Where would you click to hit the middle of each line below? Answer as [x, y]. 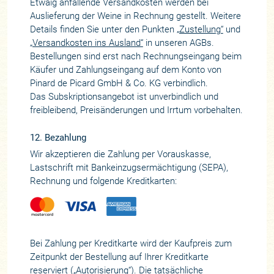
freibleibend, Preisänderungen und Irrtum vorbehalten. [136, 110]
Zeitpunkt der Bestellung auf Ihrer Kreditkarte [119, 257]
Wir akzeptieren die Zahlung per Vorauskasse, [120, 154]
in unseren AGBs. [178, 43]
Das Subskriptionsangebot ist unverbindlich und [124, 97]
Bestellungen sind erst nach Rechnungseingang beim [135, 57]
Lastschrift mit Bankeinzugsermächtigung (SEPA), [129, 168]
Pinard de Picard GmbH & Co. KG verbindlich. [119, 83]
